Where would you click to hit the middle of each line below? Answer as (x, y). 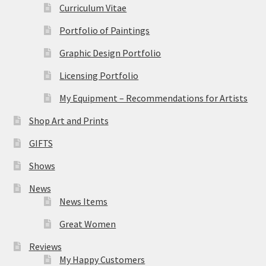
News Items (84, 201)
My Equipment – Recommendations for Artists (154, 98)
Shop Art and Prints (69, 120)
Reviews (45, 246)
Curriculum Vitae (93, 7)
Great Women (88, 224)
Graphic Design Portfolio (110, 53)
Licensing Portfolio (99, 75)
